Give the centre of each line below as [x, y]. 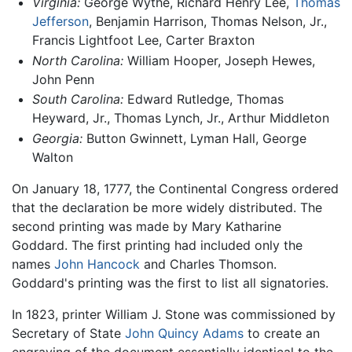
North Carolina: [77, 60]
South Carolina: [77, 99]
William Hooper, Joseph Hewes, [219, 60]
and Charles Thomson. [208, 264]
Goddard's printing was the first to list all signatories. [170, 283]
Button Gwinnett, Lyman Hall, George [194, 139]
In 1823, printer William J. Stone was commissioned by [174, 315]
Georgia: [57, 139]
